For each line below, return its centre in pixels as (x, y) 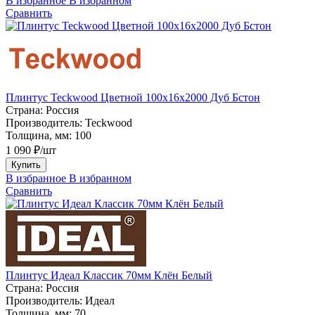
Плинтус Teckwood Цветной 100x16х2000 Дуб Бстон (133, 97)
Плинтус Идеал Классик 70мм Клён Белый (109, 275)
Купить (26, 165)
